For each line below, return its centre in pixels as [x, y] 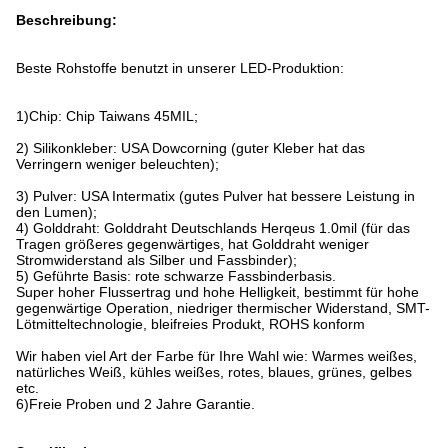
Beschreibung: [66, 20]
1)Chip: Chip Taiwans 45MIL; [107, 116]
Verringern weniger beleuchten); [117, 164]
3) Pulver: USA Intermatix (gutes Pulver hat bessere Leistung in [215, 196]
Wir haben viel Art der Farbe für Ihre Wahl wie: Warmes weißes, [216, 356]
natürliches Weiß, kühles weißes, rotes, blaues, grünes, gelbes [214, 372]
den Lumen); [56, 212]
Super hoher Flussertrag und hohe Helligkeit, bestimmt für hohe [217, 292]
